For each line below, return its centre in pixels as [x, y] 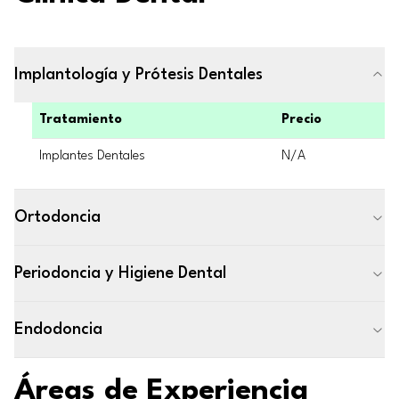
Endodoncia [58, 330]
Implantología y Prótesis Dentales [138, 75]
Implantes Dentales [92, 156]
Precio [301, 120]
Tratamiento [81, 120]
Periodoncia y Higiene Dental [120, 273]
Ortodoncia [57, 217]
